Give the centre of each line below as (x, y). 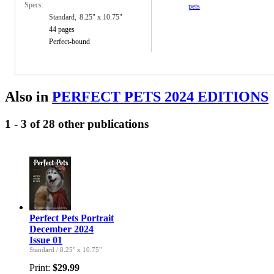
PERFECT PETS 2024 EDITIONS (160, 96)
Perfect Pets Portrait (72, 218)
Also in (28, 96)
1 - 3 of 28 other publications (77, 124)
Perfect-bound (69, 41)
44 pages (62, 29)
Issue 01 (46, 240)
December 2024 (61, 229)
